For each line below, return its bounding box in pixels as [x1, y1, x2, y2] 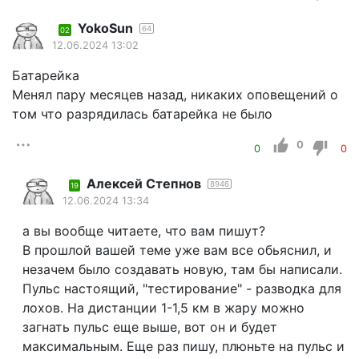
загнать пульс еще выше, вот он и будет [22, 319, 277, 336]
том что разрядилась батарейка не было [12, 106, 272, 123]
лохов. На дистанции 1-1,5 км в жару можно [22, 300, 305, 317]
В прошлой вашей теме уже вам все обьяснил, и [22, 242, 332, 259]
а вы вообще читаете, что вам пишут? [22, 223, 265, 240]
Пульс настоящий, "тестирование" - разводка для [22, 280, 341, 297]
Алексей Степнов [86, 175, 201, 192]
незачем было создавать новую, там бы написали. [22, 261, 342, 278]
